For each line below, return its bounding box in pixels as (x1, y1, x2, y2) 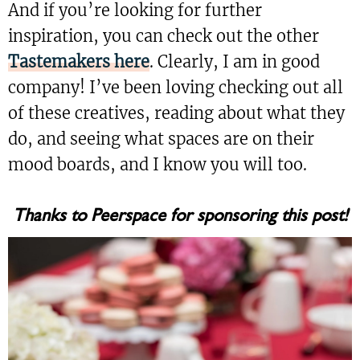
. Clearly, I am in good (149, 51, 320, 72)
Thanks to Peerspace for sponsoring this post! (12, 201, 348, 228)
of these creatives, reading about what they (8, 103, 345, 124)
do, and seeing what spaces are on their (8, 129, 314, 149)
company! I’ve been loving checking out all (8, 77, 343, 98)
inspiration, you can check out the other (8, 26, 319, 47)
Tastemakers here (8, 51, 149, 72)
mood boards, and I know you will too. (8, 154, 307, 175)
